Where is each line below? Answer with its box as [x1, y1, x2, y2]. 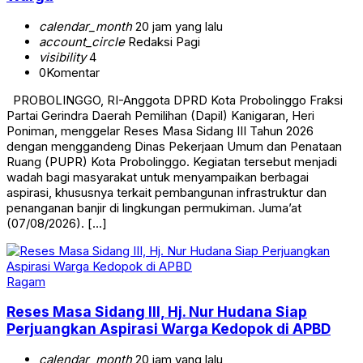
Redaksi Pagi [125, 33, 200, 49]
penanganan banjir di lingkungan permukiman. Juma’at [6, 199, 301, 216]
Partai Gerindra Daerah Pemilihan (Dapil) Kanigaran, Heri [6, 107, 314, 123]
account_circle [39, 33, 125, 49]
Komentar [46, 64, 100, 80]
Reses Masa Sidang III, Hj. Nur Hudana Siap [6, 303, 307, 321]
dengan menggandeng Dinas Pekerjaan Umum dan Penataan [6, 138, 342, 154]
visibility [39, 49, 86, 65]
